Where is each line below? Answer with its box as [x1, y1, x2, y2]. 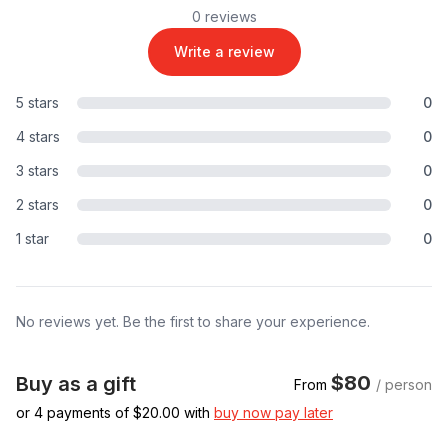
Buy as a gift [16, 371, 136, 396]
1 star [16, 229, 49, 247]
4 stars [16, 127, 60, 145]
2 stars [16, 195, 59, 213]
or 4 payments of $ [16, 403, 142, 421]
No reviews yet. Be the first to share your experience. [16, 312, 370, 330]
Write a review [173, 42, 275, 60]
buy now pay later [214, 403, 333, 421]
